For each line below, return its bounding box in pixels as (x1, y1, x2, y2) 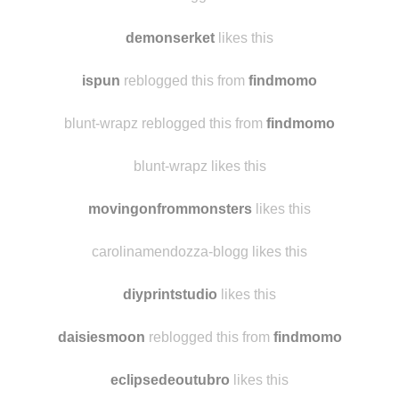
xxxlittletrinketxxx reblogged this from (47, 59, 283, 74)
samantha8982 (120, 16, 220, 31)
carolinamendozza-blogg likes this (92, 315, 307, 330)
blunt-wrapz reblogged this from (64, 187, 266, 202)
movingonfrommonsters (88, 273, 252, 288)
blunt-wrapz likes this (133, 230, 266, 245)
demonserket (126, 102, 215, 117)
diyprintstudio (123, 358, 217, 373)
